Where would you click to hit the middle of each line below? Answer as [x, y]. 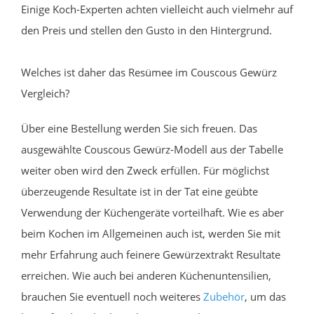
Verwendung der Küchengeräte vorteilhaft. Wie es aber [152, 212]
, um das [265, 296]
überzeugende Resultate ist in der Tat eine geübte [139, 191]
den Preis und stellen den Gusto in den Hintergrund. [146, 30]
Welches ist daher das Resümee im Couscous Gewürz [149, 72]
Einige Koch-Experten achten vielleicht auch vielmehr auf [157, 9]
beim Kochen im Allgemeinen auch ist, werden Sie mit [151, 233]
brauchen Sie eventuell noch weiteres [112, 296]
